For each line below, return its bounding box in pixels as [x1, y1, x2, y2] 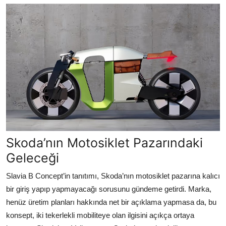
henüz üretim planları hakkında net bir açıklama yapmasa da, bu [6, 197, 216, 206]
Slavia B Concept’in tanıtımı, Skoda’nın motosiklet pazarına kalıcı [6, 171, 220, 180]
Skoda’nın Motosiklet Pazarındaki [6, 135, 203, 150]
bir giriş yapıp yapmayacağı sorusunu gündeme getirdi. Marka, [6, 184, 211, 193]
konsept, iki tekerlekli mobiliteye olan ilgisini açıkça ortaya [6, 210, 194, 219]
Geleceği [6, 150, 59, 165]
